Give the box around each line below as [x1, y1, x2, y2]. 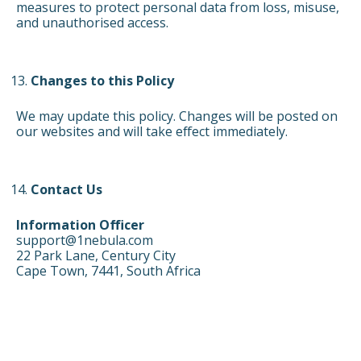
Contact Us [30, 180, 102, 199]
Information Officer [16, 216, 144, 234]
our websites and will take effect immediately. [16, 122, 288, 141]
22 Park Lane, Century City [16, 247, 176, 265]
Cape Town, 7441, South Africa [16, 262, 201, 280]
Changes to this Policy [30, 72, 174, 90]
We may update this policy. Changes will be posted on [16, 107, 338, 126]
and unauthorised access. [16, 14, 168, 32]
